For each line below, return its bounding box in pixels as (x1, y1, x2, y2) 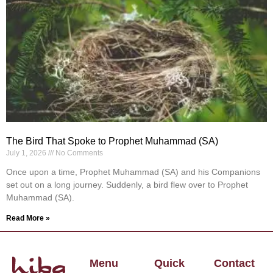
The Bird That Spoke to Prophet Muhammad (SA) (6, 136, 218, 147)
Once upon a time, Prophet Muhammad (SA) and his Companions (6, 167, 260, 177)
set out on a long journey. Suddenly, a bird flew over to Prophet (6, 180, 248, 190)
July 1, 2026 (6, 149, 48, 158)
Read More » (6, 214, 50, 223)
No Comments (54, 149, 103, 158)
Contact (214, 257, 255, 270)
